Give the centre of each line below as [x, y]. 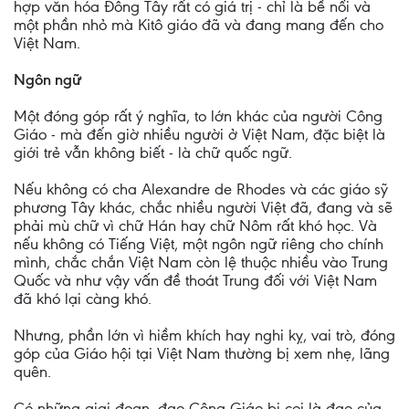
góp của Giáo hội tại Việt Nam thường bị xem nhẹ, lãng [202, 353]
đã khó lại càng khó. [83, 299]
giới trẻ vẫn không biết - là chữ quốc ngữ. [153, 152]
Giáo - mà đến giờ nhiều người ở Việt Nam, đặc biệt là [199, 134]
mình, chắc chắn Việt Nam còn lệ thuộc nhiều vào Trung [201, 262]
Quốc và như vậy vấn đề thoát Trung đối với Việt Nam [195, 280]
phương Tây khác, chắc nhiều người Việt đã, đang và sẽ [203, 207]
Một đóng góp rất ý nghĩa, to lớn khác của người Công [198, 116]
